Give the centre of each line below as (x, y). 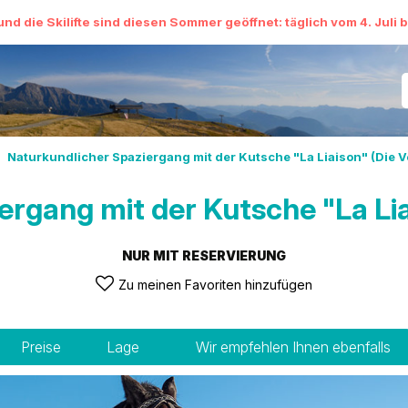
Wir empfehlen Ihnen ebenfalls (293, 347)
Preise (41, 347)
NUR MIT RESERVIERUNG (204, 255)
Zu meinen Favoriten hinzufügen (215, 285)
